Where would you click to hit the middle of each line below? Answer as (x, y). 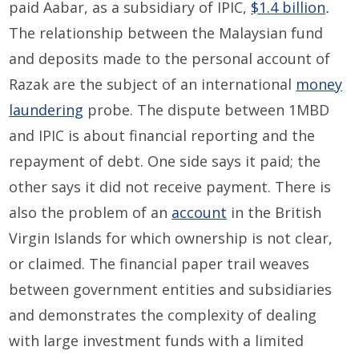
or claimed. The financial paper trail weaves (159, 263)
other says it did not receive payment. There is (170, 186)
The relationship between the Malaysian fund (166, 32)
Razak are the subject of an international (153, 84)
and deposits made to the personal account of (170, 58)
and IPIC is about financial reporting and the (162, 135)
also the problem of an (91, 212)
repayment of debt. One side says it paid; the (165, 161)
